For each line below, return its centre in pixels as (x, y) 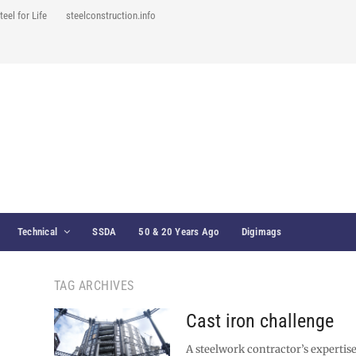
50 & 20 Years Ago (179, 232)
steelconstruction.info (111, 15)
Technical (37, 232)
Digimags (261, 232)
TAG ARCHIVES (94, 286)
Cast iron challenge (260, 321)
